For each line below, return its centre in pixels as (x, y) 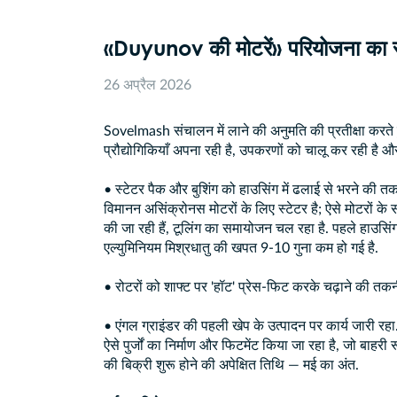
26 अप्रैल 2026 (148, 86)
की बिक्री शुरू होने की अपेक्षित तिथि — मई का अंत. (231, 366)
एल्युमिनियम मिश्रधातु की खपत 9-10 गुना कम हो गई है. (241, 249)
